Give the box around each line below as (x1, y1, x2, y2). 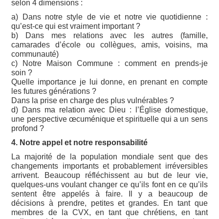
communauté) (11, 49, 59, 58)
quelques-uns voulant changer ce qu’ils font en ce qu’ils (11, 180, 208, 189)
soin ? (11, 68, 33, 77)
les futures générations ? (11, 87, 97, 95)
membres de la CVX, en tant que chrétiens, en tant (11, 208, 208, 217)
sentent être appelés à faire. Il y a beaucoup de (11, 189, 208, 198)
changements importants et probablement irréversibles (11, 161, 208, 170)
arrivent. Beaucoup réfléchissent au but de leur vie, (11, 171, 208, 179)
